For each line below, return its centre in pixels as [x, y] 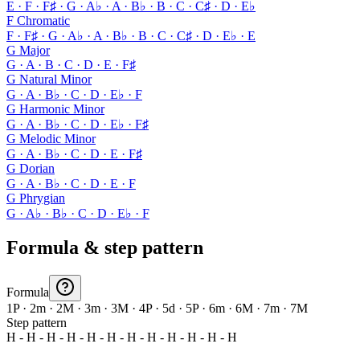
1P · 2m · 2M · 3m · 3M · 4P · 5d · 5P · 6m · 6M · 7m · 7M [157, 308]
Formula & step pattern [105, 248]
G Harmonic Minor [55, 109]
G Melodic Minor [51, 139]
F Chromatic [38, 21]
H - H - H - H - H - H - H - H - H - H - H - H [122, 337]
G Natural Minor [49, 80]
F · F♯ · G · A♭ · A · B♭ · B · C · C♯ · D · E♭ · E [131, 36]
